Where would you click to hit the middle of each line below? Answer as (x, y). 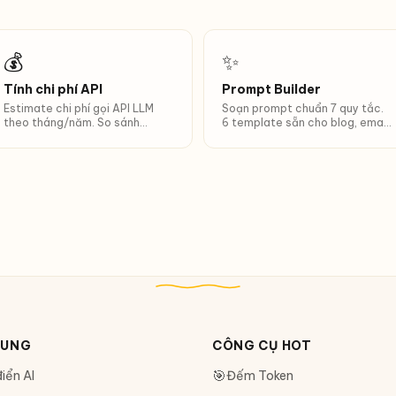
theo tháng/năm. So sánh (72, 122)
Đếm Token (259, 376)
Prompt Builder (271, 89)
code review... (259, 137)
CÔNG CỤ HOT (262, 346)
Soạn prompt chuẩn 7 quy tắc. (303, 108)
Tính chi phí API (53, 89)
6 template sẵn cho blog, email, (307, 122)
